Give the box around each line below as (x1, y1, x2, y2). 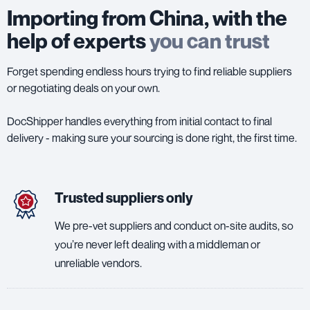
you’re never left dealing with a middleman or (54, 237, 260, 251)
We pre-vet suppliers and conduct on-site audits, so (54, 218, 293, 232)
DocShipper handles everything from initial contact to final (7, 113, 272, 128)
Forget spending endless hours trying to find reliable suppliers (7, 64, 292, 78)
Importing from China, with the (7, 5, 287, 30)
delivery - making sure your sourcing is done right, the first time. (7, 130, 297, 145)
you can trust (149, 28, 270, 53)
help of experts (7, 28, 149, 53)
